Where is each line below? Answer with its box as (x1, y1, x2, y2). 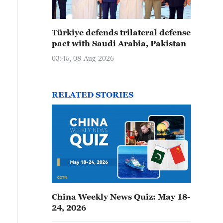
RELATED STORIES (52, 90, 133, 99)
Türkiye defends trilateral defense (52, 28, 191, 37)
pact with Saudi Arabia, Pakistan (52, 39, 186, 48)
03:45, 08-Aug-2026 (52, 54, 114, 62)
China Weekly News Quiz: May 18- (52, 192, 190, 201)
